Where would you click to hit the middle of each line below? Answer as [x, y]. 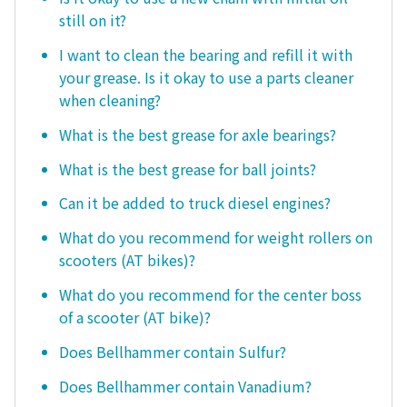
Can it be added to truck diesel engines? [195, 203]
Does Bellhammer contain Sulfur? [173, 351]
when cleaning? [110, 100]
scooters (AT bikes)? [127, 260]
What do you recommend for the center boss [210, 295]
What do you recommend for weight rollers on [216, 238]
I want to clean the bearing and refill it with [206, 55]
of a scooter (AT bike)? [135, 318]
